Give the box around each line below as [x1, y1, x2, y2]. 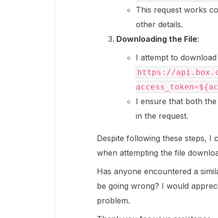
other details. [136, 19, 183, 29]
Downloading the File [116, 34, 197, 44]
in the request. [136, 111, 188, 121]
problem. [97, 196, 130, 205]
